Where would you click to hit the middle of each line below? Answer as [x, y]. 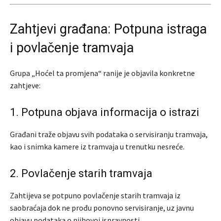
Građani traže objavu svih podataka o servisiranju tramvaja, [109, 134]
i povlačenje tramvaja [72, 48]
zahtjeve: [25, 85]
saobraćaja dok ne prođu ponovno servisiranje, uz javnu [102, 207]
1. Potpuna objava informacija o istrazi [105, 112]
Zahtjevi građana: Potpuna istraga [108, 29]
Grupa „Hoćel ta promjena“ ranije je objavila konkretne [102, 73]
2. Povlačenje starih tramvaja [81, 173]
